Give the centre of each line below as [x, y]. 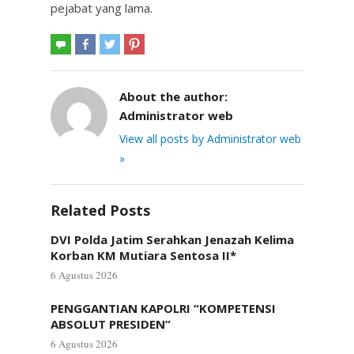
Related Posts [100, 210]
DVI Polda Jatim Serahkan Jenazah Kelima [172, 239]
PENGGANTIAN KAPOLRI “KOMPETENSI [163, 308]
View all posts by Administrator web [210, 139]
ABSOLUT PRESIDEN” [111, 324]
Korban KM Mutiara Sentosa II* [143, 255]
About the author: [173, 96]
